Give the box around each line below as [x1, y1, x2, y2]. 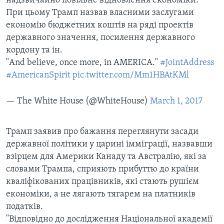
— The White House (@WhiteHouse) [6, 96, 150, 106]
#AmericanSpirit [6, 70, 70, 80]
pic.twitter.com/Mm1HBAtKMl [72, 70, 189, 80]
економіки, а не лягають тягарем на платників [6, 189, 195, 199]
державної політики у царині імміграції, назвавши [6, 139, 212, 149]
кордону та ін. [6, 45, 62, 55]
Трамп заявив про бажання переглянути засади [6, 127, 198, 137]
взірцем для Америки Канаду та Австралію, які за [6, 152, 206, 162]
